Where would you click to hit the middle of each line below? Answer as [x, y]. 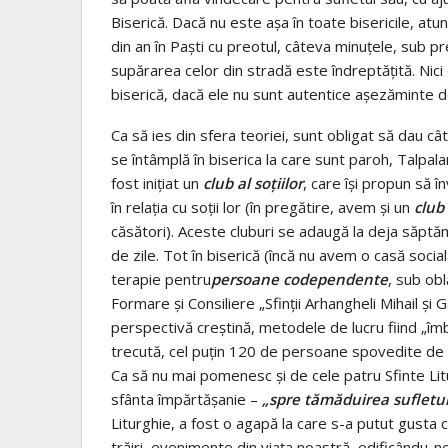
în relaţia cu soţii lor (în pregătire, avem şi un [262, 206]
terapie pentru [161, 278]
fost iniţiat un [157, 182]
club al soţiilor [253, 182]
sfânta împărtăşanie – [186, 398]
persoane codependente [299, 278]
